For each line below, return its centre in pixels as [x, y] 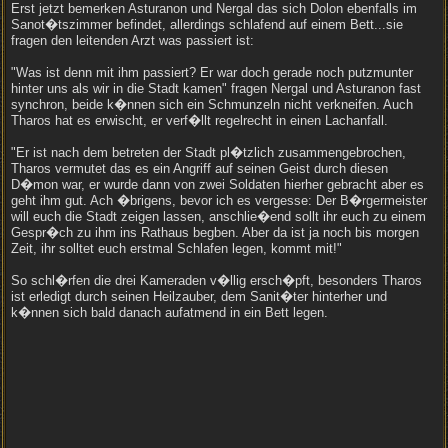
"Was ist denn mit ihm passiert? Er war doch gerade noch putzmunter [212, 72]
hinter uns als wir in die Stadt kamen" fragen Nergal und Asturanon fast [216, 88]
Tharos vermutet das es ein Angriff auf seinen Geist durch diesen [199, 168]
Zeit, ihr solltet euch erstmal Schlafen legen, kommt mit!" [176, 248]
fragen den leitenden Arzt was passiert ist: [132, 40]
